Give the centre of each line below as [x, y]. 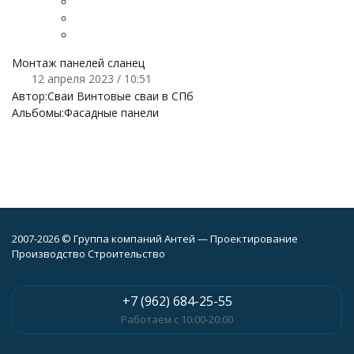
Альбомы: [38, 113]
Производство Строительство [88, 254]
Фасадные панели [111, 113]
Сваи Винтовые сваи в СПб [121, 96]
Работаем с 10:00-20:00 [177, 319]
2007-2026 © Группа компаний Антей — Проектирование [155, 239]
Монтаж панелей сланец [78, 63]
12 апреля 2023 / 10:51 [92, 79]
